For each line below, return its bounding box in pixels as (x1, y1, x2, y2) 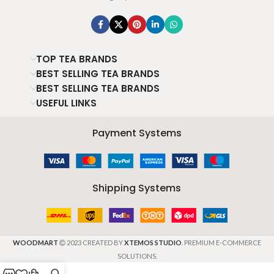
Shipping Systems (92, 180, 182, 195)
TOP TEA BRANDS (36, 53, 117, 66)
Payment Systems (92, 126, 182, 141)
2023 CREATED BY (65, 239, 124, 247)
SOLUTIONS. (117, 252, 157, 261)
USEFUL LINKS (36, 97, 97, 110)
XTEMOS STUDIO (124, 239, 182, 247)
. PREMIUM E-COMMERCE (182, 239, 261, 247)
